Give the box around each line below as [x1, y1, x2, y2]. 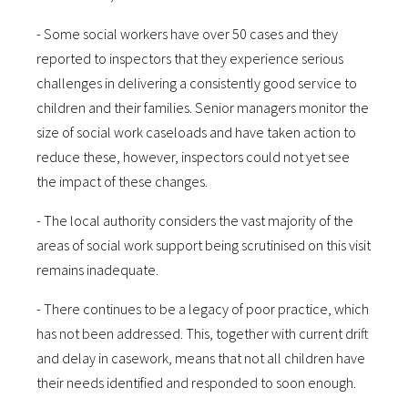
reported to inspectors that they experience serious [36, 49, 343, 67]
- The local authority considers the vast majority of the [36, 211, 353, 229]
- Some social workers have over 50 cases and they [36, 25, 338, 43]
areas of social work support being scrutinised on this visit [36, 236, 371, 254]
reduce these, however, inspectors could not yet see [36, 148, 350, 166]
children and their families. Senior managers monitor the [36, 98, 369, 117]
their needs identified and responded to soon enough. [36, 373, 356, 392]
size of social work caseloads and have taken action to [36, 123, 356, 141]
